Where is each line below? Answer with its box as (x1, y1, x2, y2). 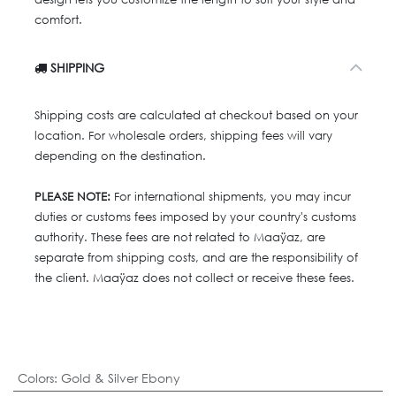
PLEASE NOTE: (34, 188, 110, 204)
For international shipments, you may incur (110, 188, 351, 204)
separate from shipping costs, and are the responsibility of (34, 249, 358, 265)
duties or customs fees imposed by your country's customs (34, 209, 356, 225)
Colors (17, 369, 54, 386)
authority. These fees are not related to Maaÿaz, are (34, 229, 325, 245)
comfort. (34, 11, 82, 27)
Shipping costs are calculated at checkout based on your (34, 107, 358, 123)
